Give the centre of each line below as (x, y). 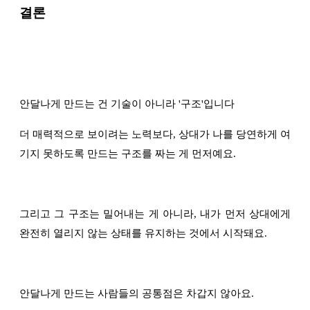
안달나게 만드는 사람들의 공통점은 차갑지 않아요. (138, 294)
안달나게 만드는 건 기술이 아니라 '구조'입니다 (127, 104)
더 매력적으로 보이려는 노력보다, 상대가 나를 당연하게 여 (155, 135)
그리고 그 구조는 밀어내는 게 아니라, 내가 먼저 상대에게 (155, 214)
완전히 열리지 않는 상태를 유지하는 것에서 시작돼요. (143, 234)
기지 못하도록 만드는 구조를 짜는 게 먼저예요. (128, 154)
